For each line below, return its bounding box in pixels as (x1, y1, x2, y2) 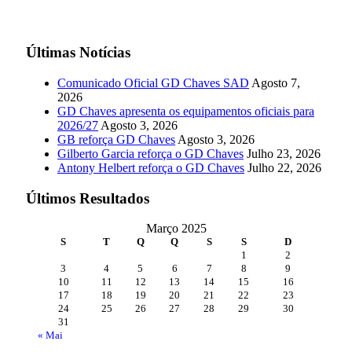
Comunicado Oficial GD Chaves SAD (57, 75, 249, 90)
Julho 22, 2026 (247, 160, 321, 174)
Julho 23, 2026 (247, 146, 321, 160)
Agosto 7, (251, 75, 300, 90)
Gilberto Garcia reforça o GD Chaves (57, 146, 244, 160)
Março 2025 (145, 222, 207, 236)
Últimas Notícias (26, 44, 130, 61)
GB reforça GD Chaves (57, 132, 175, 146)
